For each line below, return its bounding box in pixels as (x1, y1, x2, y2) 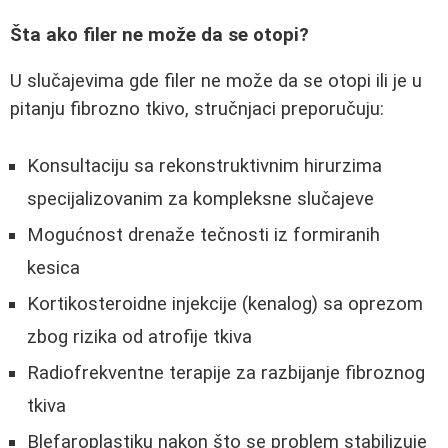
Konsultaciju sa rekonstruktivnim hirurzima (27, 154, 382, 177)
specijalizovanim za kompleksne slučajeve (27, 187, 374, 210)
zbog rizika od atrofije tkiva (27, 325, 252, 348)
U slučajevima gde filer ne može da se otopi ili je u (10, 70, 422, 93)
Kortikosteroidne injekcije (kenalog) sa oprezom (27, 292, 423, 315)
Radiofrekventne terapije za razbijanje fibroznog (27, 361, 425, 384)
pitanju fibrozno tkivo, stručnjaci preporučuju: (10, 98, 384, 121)
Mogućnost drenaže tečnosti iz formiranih (27, 223, 380, 246)
